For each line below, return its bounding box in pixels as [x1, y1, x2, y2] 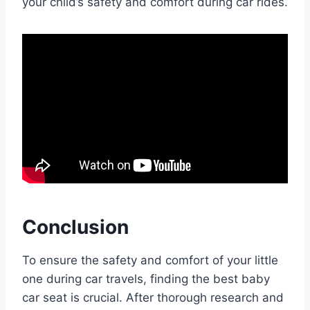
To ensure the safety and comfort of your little [22, 253, 278, 268]
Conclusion [22, 215, 129, 239]
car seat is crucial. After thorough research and [22, 291, 284, 305]
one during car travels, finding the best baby [22, 272, 270, 286]
